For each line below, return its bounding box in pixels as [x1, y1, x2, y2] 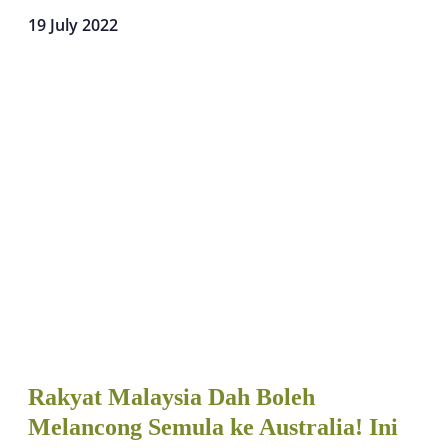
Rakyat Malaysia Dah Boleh [28, 383, 315, 410]
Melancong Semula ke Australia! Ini [28, 413, 398, 440]
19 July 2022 [28, 13, 118, 36]
